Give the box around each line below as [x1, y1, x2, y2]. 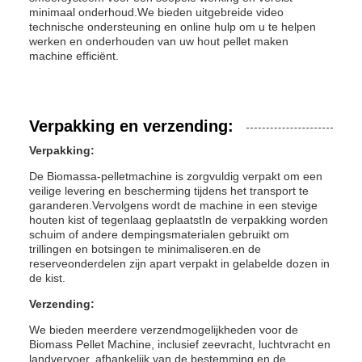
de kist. [29, 271, 65, 284]
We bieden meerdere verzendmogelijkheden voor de [29, 323, 298, 336]
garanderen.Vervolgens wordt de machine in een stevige [29, 199, 318, 212]
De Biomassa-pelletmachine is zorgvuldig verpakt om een [29, 170, 322, 183]
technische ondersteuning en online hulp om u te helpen [29, 20, 316, 33]
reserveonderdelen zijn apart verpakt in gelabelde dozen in [29, 257, 330, 270]
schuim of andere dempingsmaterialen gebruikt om [29, 228, 289, 241]
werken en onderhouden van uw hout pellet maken [29, 35, 288, 48]
